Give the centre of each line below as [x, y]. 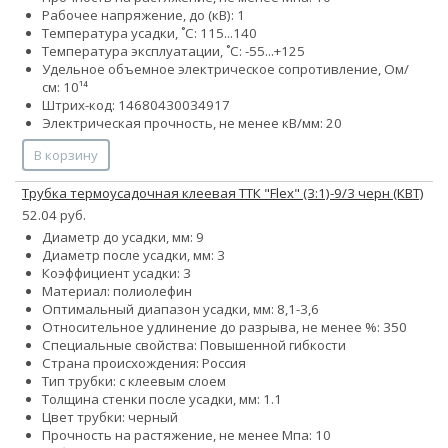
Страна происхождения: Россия [144, 362]
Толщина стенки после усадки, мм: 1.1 [162, 398]
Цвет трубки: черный [110, 416]
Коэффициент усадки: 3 [116, 272]
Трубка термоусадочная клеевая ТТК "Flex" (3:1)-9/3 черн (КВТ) [223, 192]
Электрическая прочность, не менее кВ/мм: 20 [192, 122]
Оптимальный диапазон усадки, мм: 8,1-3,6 [180, 308]
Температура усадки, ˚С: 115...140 [149, 32]
